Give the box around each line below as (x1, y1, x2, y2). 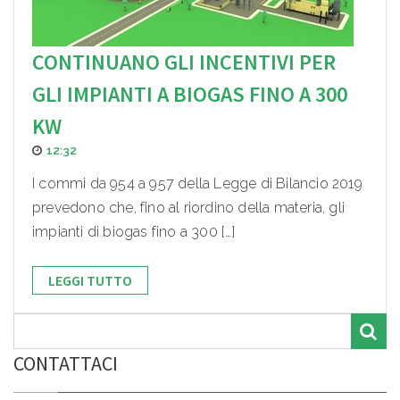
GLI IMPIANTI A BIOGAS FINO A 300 (32, 80, 347, 109)
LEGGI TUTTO (48, 271, 132, 290)
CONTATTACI (13, 351, 118, 377)
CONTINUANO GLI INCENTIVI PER (32, 48, 336, 77)
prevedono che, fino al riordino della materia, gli (32, 199, 346, 217)
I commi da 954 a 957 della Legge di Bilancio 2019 (32, 175, 362, 193)
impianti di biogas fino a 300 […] (32, 223, 236, 241)
